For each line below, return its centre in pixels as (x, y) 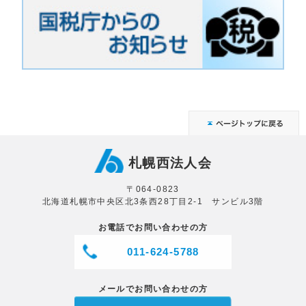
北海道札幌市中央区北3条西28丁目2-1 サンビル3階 (153, 201)
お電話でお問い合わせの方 (153, 227)
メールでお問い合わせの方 (153, 289)
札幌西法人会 (170, 163)
